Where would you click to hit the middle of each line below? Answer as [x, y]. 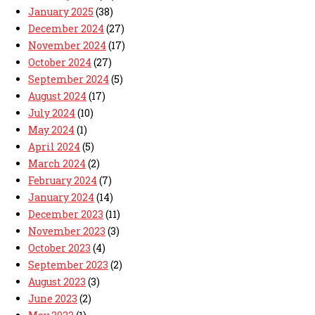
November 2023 [67, 231]
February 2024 [63, 181]
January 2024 [61, 198]
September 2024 [69, 79]
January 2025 [61, 12]
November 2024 [67, 46]
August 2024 [57, 96]
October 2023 [59, 248]
